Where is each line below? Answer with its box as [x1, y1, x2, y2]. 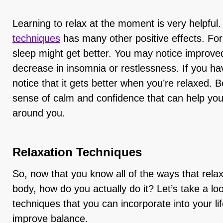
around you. [12, 108, 65, 118]
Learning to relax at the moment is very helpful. [12, 18, 221, 29]
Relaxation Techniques [12, 145, 142, 159]
